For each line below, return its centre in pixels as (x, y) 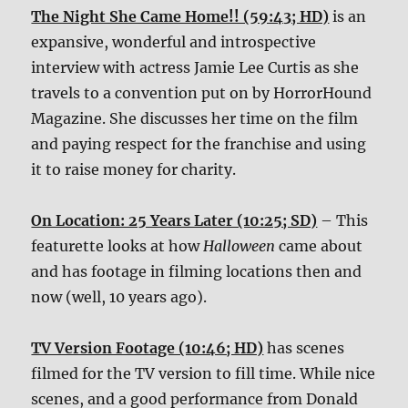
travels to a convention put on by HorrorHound (202, 92)
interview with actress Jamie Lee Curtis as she (195, 67)
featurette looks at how (117, 245)
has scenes (304, 347)
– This (343, 220)
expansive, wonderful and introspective (174, 41)
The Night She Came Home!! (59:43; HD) (180, 16)
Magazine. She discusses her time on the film (195, 118)
